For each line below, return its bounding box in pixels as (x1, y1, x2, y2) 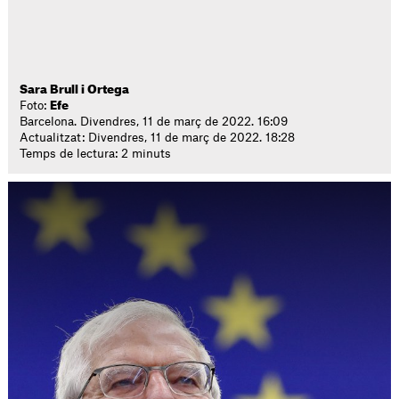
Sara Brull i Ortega (20, 84, 130, 95)
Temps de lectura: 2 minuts (20, 148, 172, 159)
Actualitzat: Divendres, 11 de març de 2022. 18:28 (20, 132, 296, 143)
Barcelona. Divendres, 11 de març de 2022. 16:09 (20, 116, 289, 127)
